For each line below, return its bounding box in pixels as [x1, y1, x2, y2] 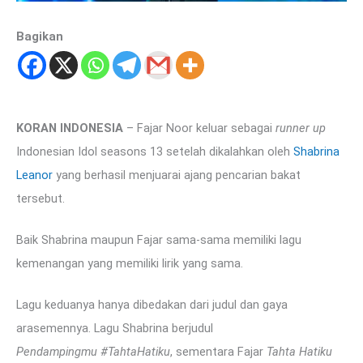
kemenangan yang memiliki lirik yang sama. [16, 255, 243, 271]
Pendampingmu [16, 344, 97, 359]
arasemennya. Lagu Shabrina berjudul [16, 320, 213, 335]
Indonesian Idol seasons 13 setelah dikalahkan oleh [16, 143, 293, 159]
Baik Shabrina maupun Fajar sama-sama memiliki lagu [16, 232, 301, 247]
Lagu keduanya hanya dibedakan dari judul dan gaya [16, 297, 288, 312]
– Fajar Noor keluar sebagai [123, 120, 275, 135]
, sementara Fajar [170, 344, 267, 359]
